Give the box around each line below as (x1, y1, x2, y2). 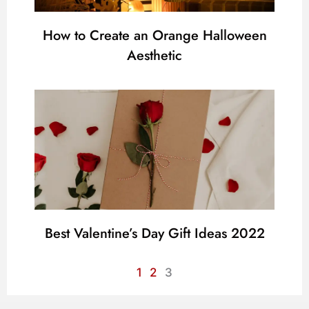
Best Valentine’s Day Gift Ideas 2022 (44, 223, 265, 243)
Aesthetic (127, 45, 182, 66)
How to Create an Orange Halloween (42, 25, 267, 46)
